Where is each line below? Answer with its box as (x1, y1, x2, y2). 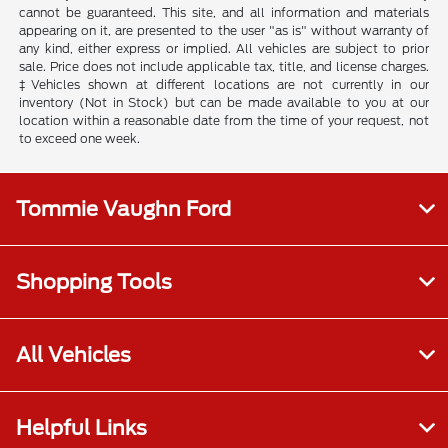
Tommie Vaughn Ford (16, 197, 231, 222)
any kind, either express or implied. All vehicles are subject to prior (19, 41, 429, 57)
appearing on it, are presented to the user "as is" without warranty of (19, 23, 429, 39)
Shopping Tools (16, 270, 172, 295)
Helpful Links (16, 416, 147, 441)
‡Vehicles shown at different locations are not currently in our (19, 77, 429, 93)
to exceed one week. (19, 131, 141, 147)
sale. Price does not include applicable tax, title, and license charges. (19, 59, 429, 75)
